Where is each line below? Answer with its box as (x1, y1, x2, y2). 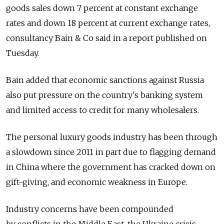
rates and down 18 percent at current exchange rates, (6, 17, 210, 28)
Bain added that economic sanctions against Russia (6, 74, 204, 85)
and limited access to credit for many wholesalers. (6, 104, 199, 115)
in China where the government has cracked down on (6, 161, 215, 172)
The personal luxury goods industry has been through (6, 131, 217, 142)
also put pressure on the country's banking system (6, 89, 203, 100)
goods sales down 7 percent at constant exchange (6, 2, 198, 13)
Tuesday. (6, 47, 39, 58)
